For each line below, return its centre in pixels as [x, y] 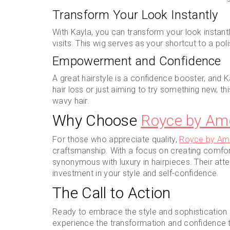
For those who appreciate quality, [116, 139]
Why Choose [97, 120]
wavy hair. [71, 101]
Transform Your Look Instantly [135, 15]
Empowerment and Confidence [137, 61]
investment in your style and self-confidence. [136, 173]
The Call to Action [112, 193]
